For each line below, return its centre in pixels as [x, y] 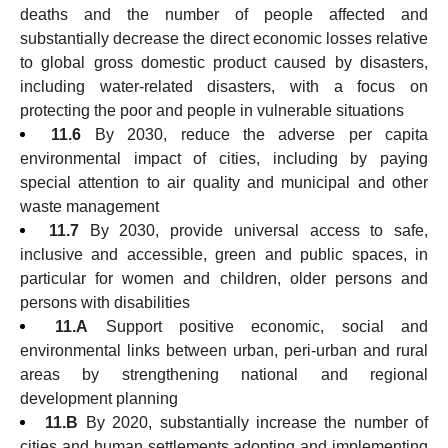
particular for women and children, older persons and [224, 278]
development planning [99, 398]
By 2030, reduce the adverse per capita [261, 134]
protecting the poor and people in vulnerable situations [212, 110]
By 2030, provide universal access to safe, [258, 230]
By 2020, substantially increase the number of [256, 422]
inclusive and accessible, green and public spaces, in [224, 254]
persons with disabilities [105, 302]
